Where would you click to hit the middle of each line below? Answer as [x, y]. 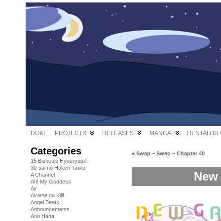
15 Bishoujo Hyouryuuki [59, 161]
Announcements [50, 209]
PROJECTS [71, 133]
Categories [56, 151]
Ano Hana [42, 216]
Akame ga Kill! [47, 195]
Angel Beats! [46, 202]
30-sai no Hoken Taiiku [58, 168]
